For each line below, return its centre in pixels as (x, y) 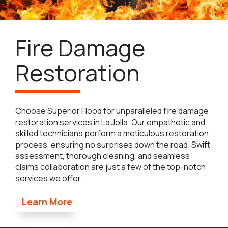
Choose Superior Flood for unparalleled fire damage (112, 111)
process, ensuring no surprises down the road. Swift (113, 145)
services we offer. (49, 178)
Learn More (47, 202)
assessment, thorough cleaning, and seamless (103, 156)
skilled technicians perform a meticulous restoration (112, 134)
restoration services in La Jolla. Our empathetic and (110, 122)
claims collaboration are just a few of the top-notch (110, 167)
